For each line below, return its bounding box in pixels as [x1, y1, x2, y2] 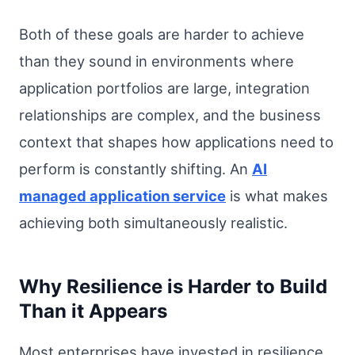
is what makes [226, 187, 328, 205]
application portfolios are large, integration [19, 79, 310, 97]
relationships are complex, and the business [19, 106, 321, 124]
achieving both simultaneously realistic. [19, 214, 288, 232]
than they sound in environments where [19, 52, 294, 71]
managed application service [19, 187, 226, 205]
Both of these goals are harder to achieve [19, 25, 304, 44]
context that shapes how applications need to [19, 133, 334, 151]
